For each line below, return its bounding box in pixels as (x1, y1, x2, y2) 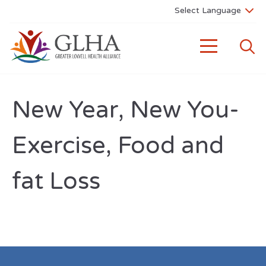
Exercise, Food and (12, 131, 224, 160)
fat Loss (12, 167, 100, 195)
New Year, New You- (12, 96, 239, 124)
